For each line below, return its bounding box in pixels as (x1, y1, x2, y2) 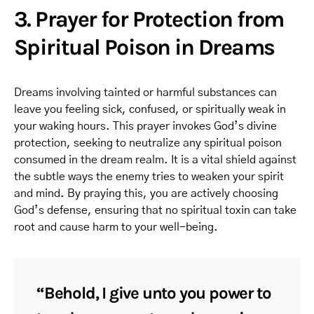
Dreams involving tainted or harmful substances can (14, 87, 277, 98)
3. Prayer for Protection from (14, 6, 284, 32)
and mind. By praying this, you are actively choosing (14, 188, 278, 199)
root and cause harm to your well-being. (14, 221, 218, 233)
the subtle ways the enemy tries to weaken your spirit (14, 171, 284, 182)
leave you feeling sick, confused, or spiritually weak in (14, 104, 286, 115)
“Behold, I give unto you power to (36, 283, 271, 303)
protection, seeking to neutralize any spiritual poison (14, 137, 282, 149)
